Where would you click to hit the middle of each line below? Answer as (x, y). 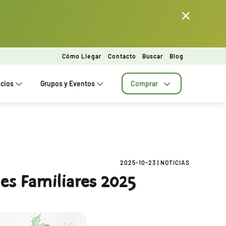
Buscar (153, 56)
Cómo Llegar (82, 56)
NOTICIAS (175, 162)
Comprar (144, 83)
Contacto (122, 56)
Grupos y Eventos (68, 83)
